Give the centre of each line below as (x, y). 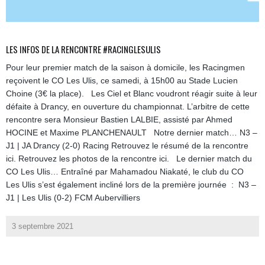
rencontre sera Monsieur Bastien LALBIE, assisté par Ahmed (119, 119)
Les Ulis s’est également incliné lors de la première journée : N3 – (131, 184)
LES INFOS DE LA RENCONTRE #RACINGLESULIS (83, 49)
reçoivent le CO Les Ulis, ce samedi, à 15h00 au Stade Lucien (122, 80)
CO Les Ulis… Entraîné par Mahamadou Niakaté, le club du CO (125, 171)
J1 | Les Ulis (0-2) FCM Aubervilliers (73, 197)
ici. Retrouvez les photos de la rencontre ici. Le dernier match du (129, 158)
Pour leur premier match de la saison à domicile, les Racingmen (125, 67)
